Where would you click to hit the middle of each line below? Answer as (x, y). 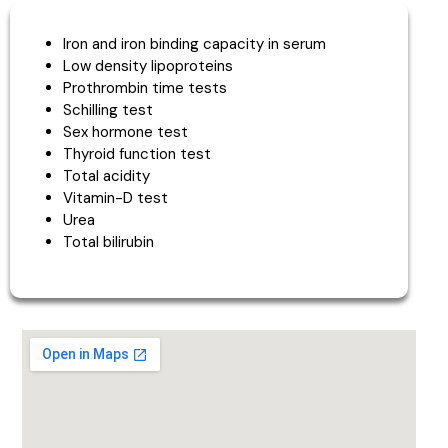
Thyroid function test (136, 153)
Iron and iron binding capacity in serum (194, 43)
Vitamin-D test (115, 197)
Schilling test (107, 109)
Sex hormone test (125, 131)
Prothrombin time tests (144, 87)
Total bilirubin (108, 241)
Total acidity (106, 175)
